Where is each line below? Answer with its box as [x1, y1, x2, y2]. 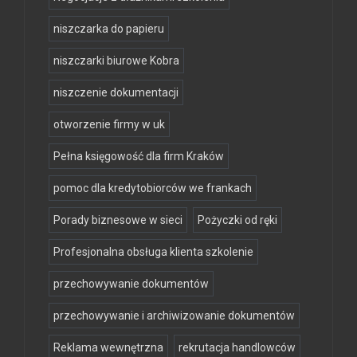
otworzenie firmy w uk [53, 117, 165, 131]
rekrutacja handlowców [178, 340, 296, 354]
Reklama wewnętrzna [53, 340, 163, 354]
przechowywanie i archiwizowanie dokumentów [53, 308, 295, 322]
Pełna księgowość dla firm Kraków [53, 149, 224, 163]
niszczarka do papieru [53, 22, 164, 35]
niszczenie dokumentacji [53, 85, 178, 99]
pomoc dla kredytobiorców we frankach [53, 181, 252, 194]
